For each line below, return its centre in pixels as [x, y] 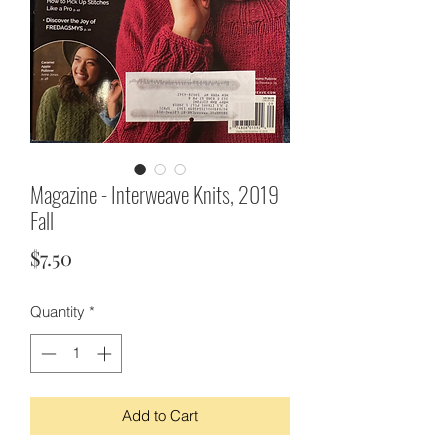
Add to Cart [160, 415]
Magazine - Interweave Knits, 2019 [154, 194]
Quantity [57, 311]
